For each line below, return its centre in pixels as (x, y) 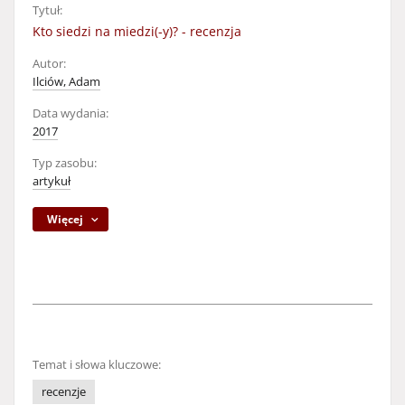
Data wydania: (71, 113)
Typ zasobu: (65, 163)
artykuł (52, 181)
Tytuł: (47, 10)
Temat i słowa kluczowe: (97, 365)
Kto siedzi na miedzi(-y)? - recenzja (137, 31)
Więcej (66, 219)
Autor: (49, 64)
